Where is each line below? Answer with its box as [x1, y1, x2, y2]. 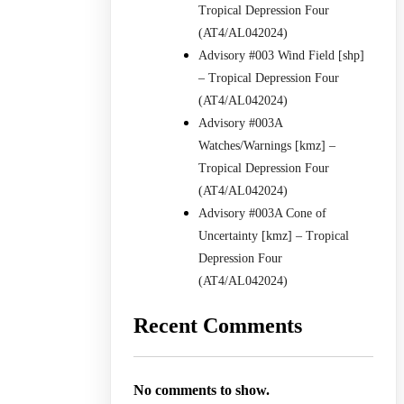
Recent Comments [133, 313, 303, 337]
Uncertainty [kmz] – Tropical [198, 228, 350, 243]
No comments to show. [133, 381, 271, 398]
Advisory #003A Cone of [198, 206, 327, 220]
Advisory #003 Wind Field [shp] [198, 48, 365, 62]
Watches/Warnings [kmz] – [198, 138, 336, 152]
